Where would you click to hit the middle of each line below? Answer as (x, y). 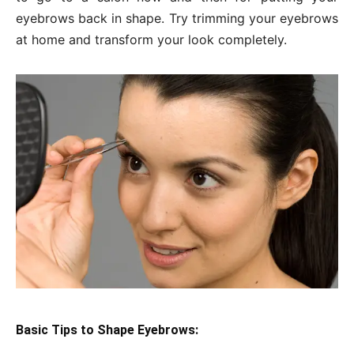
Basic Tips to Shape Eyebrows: (107, 330)
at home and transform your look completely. (151, 40)
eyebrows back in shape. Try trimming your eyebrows (177, 18)
